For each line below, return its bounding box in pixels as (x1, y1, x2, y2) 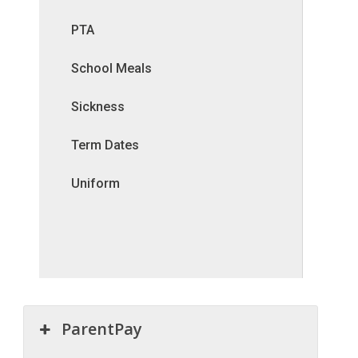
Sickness (70, 99, 125, 115)
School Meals (70, 61, 152, 77)
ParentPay (62, 318, 143, 340)
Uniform (70, 176, 120, 192)
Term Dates (70, 137, 139, 153)
